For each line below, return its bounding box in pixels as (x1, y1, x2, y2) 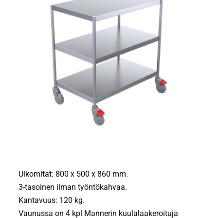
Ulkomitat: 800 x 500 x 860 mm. (18, 169, 128, 179)
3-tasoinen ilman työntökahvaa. (18, 182, 127, 192)
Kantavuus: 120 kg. (18, 195, 85, 205)
